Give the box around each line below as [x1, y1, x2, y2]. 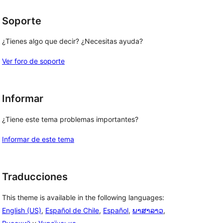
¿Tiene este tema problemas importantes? [2, 115, 138, 123]
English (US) [2, 206, 41, 215]
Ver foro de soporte [2, 57, 65, 66]
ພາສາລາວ [132, 206, 163, 215]
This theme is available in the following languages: [2, 193, 164, 202]
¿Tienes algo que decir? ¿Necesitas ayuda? [2, 37, 143, 46]
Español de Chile [45, 206, 99, 215]
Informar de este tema [2, 135, 74, 143]
